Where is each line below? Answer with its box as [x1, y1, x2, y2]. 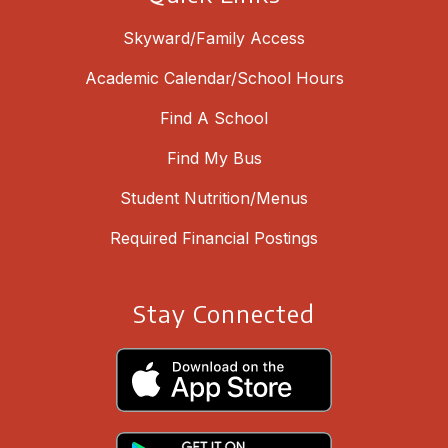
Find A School [160, 107, 268, 128]
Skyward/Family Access [123, 27, 305, 48]
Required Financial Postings [110, 227, 318, 248]
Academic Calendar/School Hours [84, 67, 344, 88]
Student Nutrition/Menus [120, 187, 308, 208]
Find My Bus [166, 147, 262, 168]
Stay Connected [133, 297, 315, 328]
